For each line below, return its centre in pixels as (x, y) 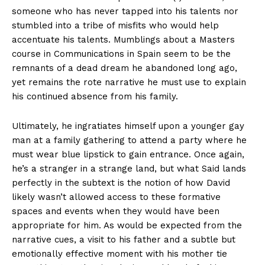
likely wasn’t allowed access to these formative (116, 197)
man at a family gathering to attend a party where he (129, 140)
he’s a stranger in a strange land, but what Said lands (129, 168)
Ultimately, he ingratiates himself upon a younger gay (128, 126)
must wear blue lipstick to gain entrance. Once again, (128, 154)
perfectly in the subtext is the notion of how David (121, 182)
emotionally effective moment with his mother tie (119, 253)
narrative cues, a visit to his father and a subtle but (124, 239)
